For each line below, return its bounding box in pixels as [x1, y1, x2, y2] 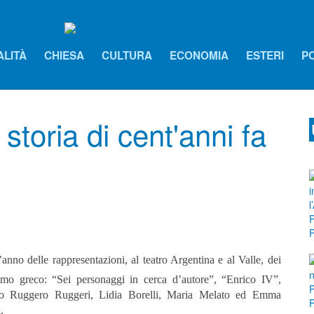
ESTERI [246, 48, 284, 64]
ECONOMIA [170, 48, 228, 64]
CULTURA [102, 48, 152, 64]
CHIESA [44, 48, 84, 64]
